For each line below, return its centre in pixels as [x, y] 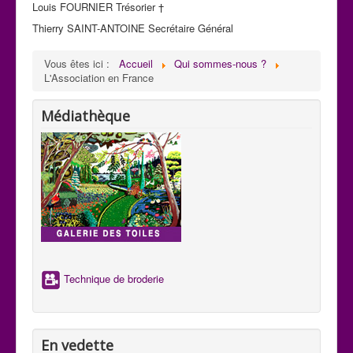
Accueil [136, 63]
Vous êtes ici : [80, 63]
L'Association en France [99, 77]
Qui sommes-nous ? [220, 63]
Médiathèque [85, 115]
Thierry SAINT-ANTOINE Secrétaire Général [133, 28]
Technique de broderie [112, 279]
